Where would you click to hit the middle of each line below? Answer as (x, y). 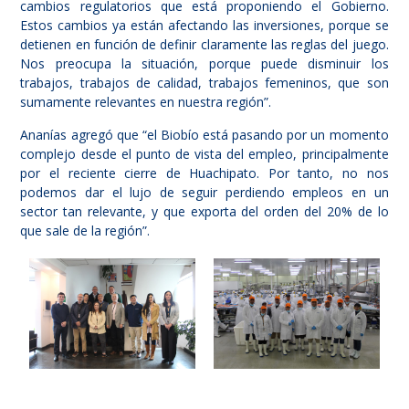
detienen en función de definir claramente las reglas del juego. (204, 45)
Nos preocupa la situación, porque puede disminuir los (204, 64)
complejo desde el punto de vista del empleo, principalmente (204, 154)
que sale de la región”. (85, 231)
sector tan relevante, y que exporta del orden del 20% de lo (204, 212)
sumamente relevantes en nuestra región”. (146, 102)
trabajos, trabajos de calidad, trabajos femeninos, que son (204, 83)
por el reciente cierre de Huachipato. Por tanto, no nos (204, 173)
